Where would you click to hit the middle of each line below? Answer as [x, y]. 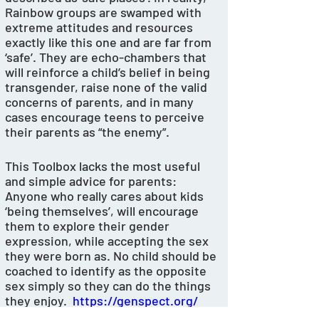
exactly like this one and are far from [110, 42]
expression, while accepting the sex [108, 241]
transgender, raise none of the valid [108, 87]
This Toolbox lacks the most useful [104, 166]
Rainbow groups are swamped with [105, 12]
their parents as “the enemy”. [89, 132]
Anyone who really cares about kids [106, 196]
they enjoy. [39, 300]
